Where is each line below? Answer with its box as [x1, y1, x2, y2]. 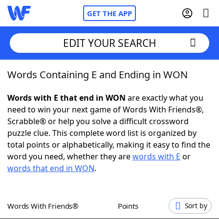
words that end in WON [7, 163, 94, 174]
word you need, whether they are [7, 151, 132, 162]
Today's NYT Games [27, 175, 102, 186]
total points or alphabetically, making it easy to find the [7, 139, 210, 150]
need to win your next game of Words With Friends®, [7, 104, 204, 115]
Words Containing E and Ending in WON [7, 68, 188, 81]
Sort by [184, 201, 207, 210]
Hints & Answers [102, 175, 163, 186]
